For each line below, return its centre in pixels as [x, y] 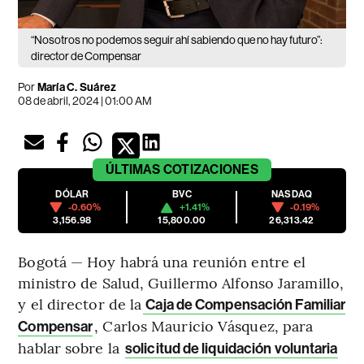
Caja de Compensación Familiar [245, 305]
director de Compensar [87, 56]
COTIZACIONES [210, 170]
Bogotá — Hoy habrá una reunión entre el [162, 262]
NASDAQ [292, 195]
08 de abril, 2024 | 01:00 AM [85, 101]
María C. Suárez [77, 88]
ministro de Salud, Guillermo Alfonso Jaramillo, [181, 283]
